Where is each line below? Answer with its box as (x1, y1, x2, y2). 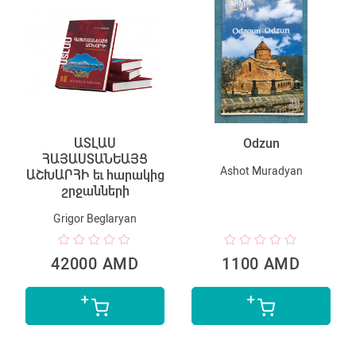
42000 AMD (51, 253, 139, 273)
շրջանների (60, 183, 130, 199)
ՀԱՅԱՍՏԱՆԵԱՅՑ (42, 151, 148, 167)
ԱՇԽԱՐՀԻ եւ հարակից (25, 167, 164, 183)
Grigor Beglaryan (53, 211, 137, 225)
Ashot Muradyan (219, 164, 303, 177)
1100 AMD (222, 253, 300, 273)
